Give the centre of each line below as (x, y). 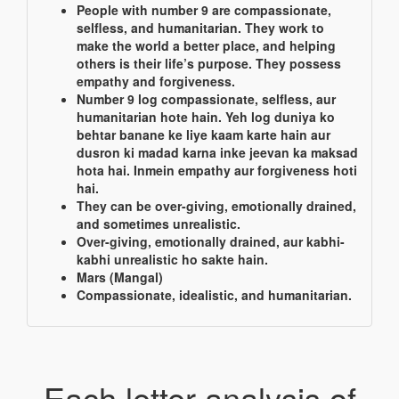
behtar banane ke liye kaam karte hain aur (204, 134)
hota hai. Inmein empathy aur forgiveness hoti (217, 170)
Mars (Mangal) (120, 277)
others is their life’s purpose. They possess (209, 63)
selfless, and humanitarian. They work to (200, 28)
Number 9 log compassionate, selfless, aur (206, 99)
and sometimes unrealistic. (159, 224)
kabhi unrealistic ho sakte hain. (172, 259)
